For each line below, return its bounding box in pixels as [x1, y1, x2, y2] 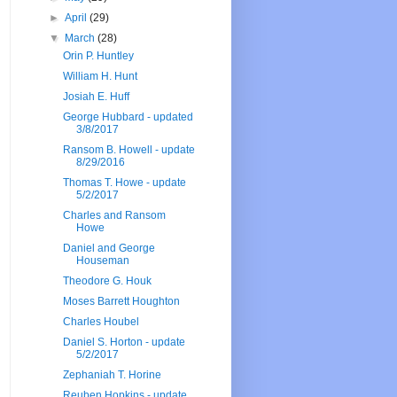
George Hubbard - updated [62, 111, 193, 124]
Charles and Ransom [62, 209, 166, 222]
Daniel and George [62, 242, 155, 255]
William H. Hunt [62, 70, 137, 83]
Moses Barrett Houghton [62, 295, 180, 308]
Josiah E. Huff [62, 90, 129, 104]
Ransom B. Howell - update [62, 144, 195, 157]
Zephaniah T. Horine [62, 369, 161, 382]
